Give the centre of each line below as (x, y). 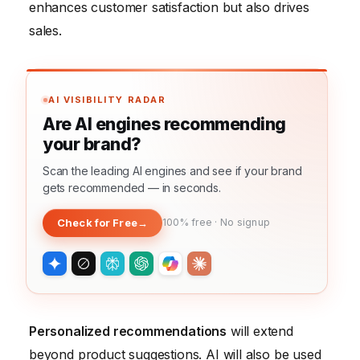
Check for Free (97, 222)
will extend (260, 331)
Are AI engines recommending (164, 124)
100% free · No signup (216, 223)
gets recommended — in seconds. (132, 187)
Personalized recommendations (128, 331)
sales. (45, 30)
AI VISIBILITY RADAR (107, 99)
